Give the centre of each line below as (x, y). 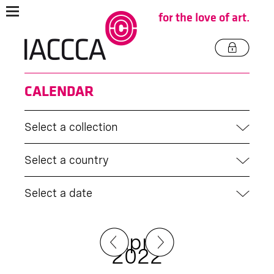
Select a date (58, 193)
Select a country (67, 160)
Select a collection (71, 127)
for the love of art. (204, 18)
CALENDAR (59, 92)
